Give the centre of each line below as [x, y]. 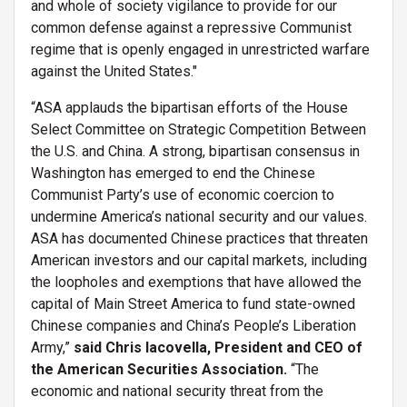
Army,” [52, 347]
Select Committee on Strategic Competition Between [199, 129]
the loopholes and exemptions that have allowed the [196, 282]
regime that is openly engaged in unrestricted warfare [200, 49]
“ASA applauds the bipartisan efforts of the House [189, 107]
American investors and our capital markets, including [199, 260]
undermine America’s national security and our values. [199, 216]
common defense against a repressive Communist [191, 27]
